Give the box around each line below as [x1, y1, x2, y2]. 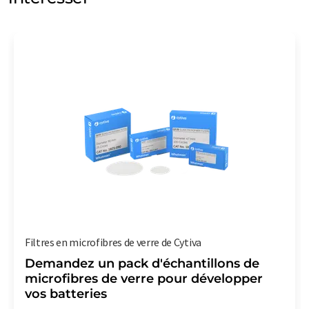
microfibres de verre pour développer [25, 270, 263, 286]
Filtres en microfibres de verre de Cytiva [25, 235, 201, 249]
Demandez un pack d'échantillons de [25, 255, 259, 271]
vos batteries [25, 286, 107, 301]
